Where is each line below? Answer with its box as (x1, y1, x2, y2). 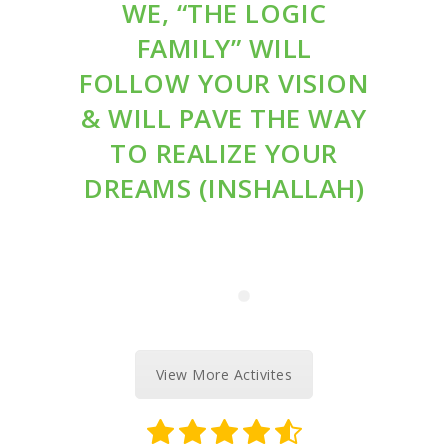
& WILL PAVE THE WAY (81, 99, 367, 136)
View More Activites (155, 365, 293, 385)
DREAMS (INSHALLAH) (84, 169, 364, 206)
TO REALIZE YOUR (110, 134, 338, 171)
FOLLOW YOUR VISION (79, 64, 369, 101)
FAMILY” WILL (136, 29, 312, 66)
